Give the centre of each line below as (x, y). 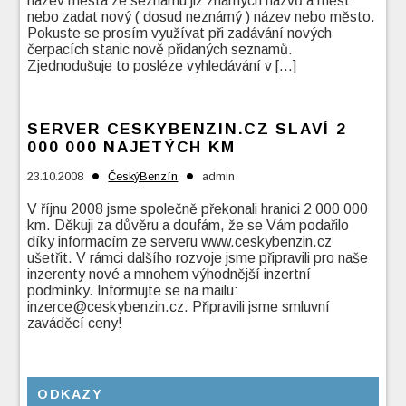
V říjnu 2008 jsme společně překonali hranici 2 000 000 (198, 209)
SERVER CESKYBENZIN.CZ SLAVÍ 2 (187, 129)
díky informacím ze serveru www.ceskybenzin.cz (180, 242)
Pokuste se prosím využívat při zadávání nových (180, 34)
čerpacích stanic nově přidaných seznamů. (160, 50)
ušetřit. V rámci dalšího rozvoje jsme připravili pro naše (198, 258)
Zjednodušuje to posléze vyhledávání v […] (162, 66)
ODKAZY (70, 395)
